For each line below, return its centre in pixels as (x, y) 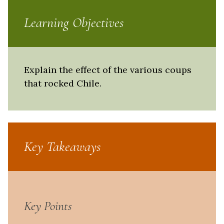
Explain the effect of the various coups (108, 69)
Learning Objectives (74, 22)
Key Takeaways (62, 147)
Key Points (48, 206)
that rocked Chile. (63, 83)
